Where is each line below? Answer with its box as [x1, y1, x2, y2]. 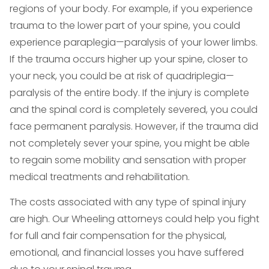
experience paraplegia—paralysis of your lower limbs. [10, 35, 258, 49]
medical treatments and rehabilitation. [10, 170, 190, 184]
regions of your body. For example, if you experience [10, 2, 253, 16]
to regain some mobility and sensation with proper [10, 153, 246, 167]
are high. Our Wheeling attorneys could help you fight [10, 212, 259, 226]
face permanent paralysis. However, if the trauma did [10, 119, 258, 133]
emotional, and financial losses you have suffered [10, 246, 244, 259]
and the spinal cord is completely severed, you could [10, 103, 258, 116]
